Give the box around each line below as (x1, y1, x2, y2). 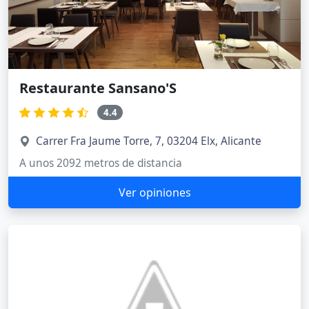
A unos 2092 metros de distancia (19, 156, 182, 171)
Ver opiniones (118, 185, 191, 201)
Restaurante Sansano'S (19, 78, 177, 97)
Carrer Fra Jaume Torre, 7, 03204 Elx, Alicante (36, 134, 261, 149)
